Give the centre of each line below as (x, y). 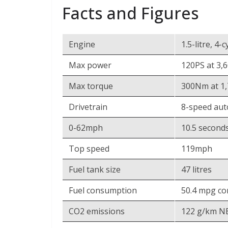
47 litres (196, 169)
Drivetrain (88, 107)
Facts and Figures (131, 13)
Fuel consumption (103, 190)
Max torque (91, 86)
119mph (197, 148)
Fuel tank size (95, 169)
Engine (82, 44)
